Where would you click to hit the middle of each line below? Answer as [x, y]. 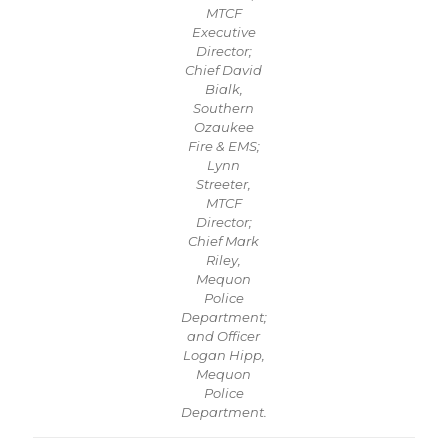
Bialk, [223, 89]
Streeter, [224, 184]
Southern [224, 108]
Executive [223, 32]
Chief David [224, 70]
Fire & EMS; [223, 146]
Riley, [224, 260]
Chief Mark [224, 241]
